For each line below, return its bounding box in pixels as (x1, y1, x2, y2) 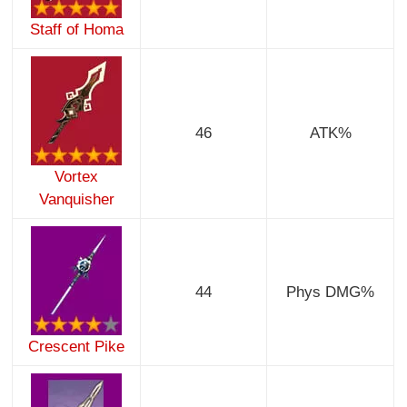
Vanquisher (38, 191, 114, 209)
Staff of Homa (29, 21, 124, 39)
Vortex (55, 168, 99, 186)
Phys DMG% (286, 283, 375, 302)
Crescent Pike (28, 338, 125, 356)
